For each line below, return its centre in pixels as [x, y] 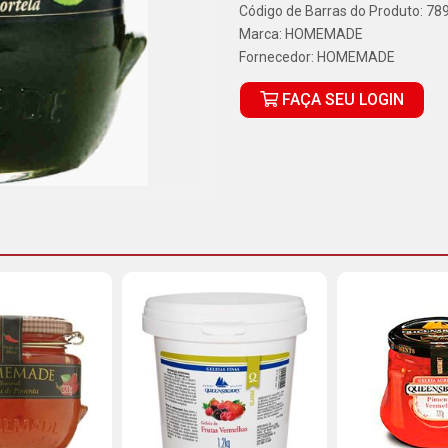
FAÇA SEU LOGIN [341, 99]
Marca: [262, 34]
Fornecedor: [278, 57]
